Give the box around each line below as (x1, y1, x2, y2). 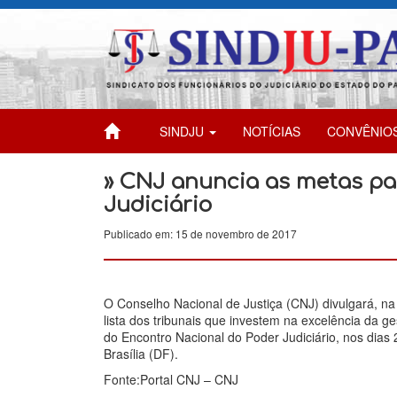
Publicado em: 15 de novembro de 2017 (104, 225, 297, 241)
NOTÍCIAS (243, 121, 300, 140)
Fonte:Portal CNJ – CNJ (104, 370, 238, 388)
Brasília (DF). (104, 344, 178, 362)
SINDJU (160, 121, 207, 140)
